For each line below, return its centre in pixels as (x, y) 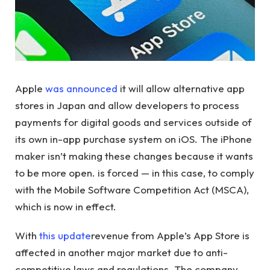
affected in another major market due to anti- (121, 253)
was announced (81, 88)
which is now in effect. (66, 206)
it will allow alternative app (181, 88)
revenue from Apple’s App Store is (170, 236)
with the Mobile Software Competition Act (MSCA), (132, 190)
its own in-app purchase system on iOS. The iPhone (133, 139)
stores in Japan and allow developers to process (127, 105)
